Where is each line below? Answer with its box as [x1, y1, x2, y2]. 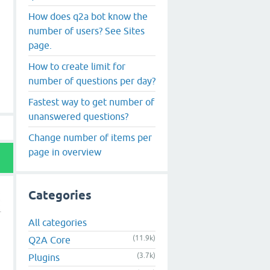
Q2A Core [28, 234, 71, 246]
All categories [28, 217, 87, 228]
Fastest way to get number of [28, 96, 154, 107]
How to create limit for [28, 60, 125, 72]
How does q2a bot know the [28, 10, 148, 22]
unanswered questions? [28, 110, 128, 122]
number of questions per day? [28, 75, 155, 86]
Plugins [28, 252, 60, 263]
